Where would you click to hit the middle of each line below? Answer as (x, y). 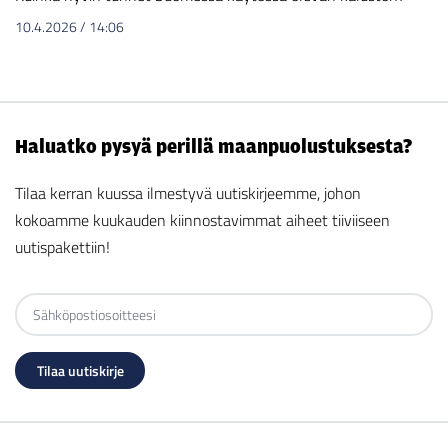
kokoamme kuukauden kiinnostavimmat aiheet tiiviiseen (202, 220)
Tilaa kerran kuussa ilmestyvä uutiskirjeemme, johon (188, 193)
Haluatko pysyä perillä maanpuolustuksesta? (213, 146)
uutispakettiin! (62, 247)
